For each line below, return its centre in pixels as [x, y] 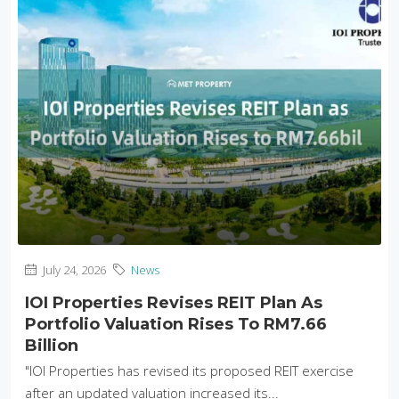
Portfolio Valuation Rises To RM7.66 [176, 324]
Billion [52, 345]
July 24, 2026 [73, 269]
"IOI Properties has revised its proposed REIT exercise [189, 370]
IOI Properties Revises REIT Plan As [174, 302]
